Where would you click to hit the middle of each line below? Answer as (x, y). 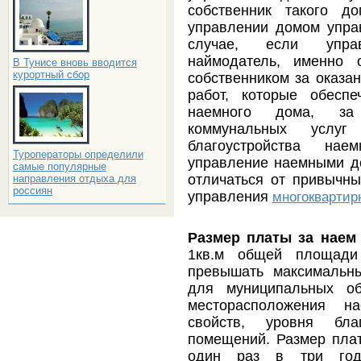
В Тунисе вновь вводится (75, 62)
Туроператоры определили (78, 154)
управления (230, 196)
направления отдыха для (74, 178)
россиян (32, 191)
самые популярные (59, 166)
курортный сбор (51, 75)
